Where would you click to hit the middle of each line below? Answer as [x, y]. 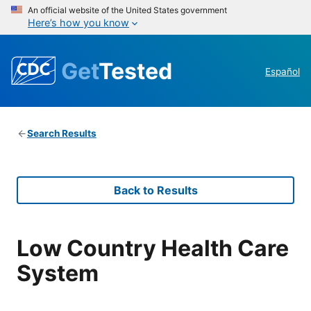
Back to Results [155, 191]
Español [283, 72]
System [58, 273]
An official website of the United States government [127, 10]
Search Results [61, 134]
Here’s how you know [78, 23]
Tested [135, 71]
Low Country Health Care [153, 248]
